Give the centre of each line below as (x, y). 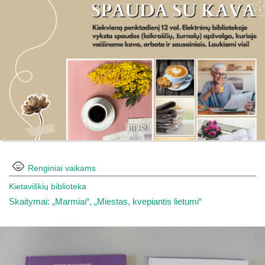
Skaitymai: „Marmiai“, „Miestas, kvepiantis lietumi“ (105, 201)
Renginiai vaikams (62, 168)
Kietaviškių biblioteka (48, 186)
